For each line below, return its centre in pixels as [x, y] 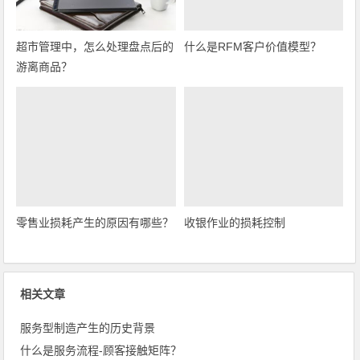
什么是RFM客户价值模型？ [252, 47]
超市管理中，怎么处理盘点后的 [95, 47]
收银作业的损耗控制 [234, 222]
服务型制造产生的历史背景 [88, 327]
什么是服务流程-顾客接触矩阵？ [101, 350]
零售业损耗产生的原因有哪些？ [95, 222]
